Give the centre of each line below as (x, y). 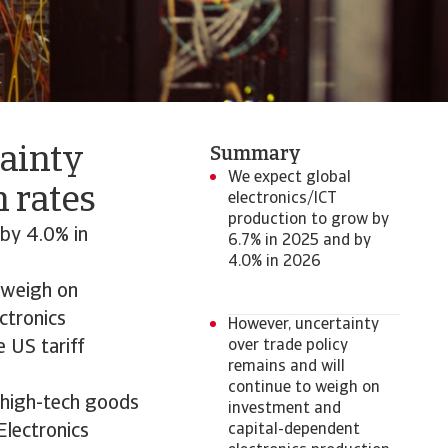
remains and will (286, 367)
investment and (284, 409)
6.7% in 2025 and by (299, 241)
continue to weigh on (304, 388)
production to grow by (308, 220)
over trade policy (288, 346)
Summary (255, 155)
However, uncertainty (303, 325)
